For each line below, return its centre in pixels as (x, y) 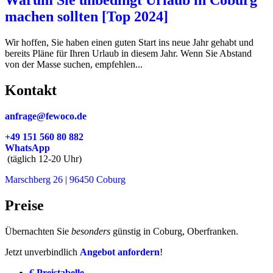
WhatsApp (27, 147)
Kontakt (31, 90)
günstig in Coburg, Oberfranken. (174, 231)
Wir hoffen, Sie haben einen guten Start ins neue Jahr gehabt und (129, 42)
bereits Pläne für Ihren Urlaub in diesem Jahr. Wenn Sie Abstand (128, 53)
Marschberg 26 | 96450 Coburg (65, 179)
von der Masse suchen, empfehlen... (74, 64)
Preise (24, 205)
